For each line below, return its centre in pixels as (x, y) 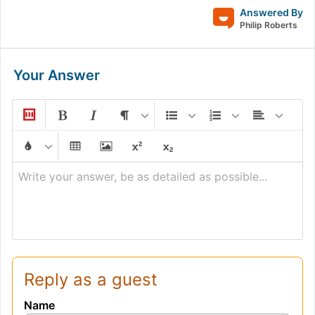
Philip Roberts (269, 25)
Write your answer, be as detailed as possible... (143, 176)
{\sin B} (199, 43)
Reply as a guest (91, 279)
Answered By (271, 12)
